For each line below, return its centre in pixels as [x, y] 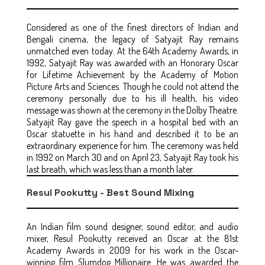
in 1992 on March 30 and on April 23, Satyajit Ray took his [132, 157]
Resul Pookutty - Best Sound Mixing [112, 192]
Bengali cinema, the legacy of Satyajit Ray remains [132, 39]
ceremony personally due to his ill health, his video [132, 98]
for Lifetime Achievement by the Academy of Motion [132, 74]
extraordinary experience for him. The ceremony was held [132, 145]
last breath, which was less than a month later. [111, 169]
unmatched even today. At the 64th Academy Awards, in [132, 51]
